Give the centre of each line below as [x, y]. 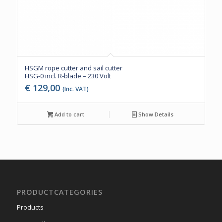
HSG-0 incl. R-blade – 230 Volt [68, 76]
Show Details [155, 114]
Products [30, 207]
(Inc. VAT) [75, 89]
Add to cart [69, 114]
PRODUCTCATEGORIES [59, 192]
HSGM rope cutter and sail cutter [73, 68]
